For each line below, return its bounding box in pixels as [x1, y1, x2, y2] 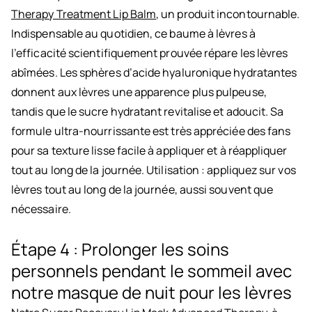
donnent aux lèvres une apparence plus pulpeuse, [11, 84, 267, 100]
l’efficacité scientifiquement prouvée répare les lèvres [11, 45, 288, 61]
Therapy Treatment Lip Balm [11, 6, 157, 22]
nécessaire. [11, 201, 71, 217]
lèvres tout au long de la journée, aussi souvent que [11, 182, 274, 198]
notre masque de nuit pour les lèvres [11, 281, 292, 304]
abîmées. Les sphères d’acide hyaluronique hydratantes [11, 65, 297, 81]
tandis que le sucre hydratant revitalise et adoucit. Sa [11, 104, 284, 120]
